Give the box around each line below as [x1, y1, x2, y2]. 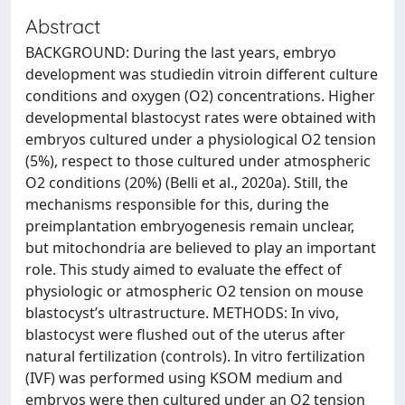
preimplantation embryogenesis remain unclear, [25, 216, 354, 236]
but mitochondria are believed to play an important [25, 238, 376, 258]
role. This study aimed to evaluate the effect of [25, 259, 342, 279]
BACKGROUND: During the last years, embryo [25, 42, 336, 62]
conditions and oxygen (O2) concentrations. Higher [25, 86, 375, 106]
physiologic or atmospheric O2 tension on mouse [25, 281, 363, 301]
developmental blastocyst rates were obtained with [25, 108, 376, 127]
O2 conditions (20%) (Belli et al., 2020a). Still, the [25, 173, 348, 193]
